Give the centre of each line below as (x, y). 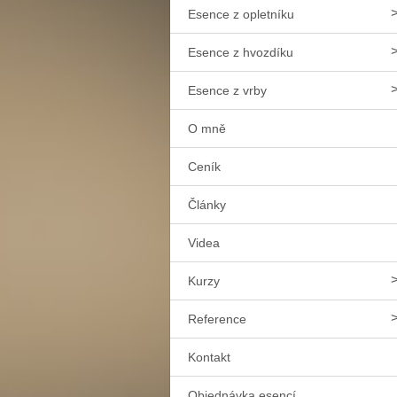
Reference (217, 319)
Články (207, 205)
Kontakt (209, 358)
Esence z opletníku (241, 15)
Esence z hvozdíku (241, 53)
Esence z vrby (227, 91)
